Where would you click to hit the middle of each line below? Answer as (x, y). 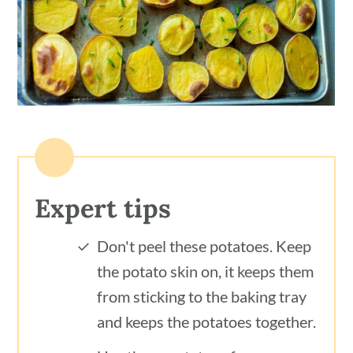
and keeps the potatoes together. (207, 321)
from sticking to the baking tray (202, 296)
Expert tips (103, 208)
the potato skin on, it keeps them (206, 271)
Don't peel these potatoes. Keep (204, 245)
